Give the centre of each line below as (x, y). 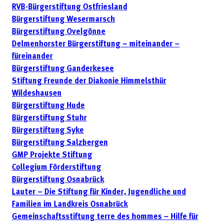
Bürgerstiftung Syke (48, 131)
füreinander (32, 57)
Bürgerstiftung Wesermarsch (63, 20)
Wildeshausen (37, 94)
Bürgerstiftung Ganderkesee (63, 69)
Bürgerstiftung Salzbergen (60, 143)
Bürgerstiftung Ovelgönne (59, 32)
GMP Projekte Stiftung (52, 156)
